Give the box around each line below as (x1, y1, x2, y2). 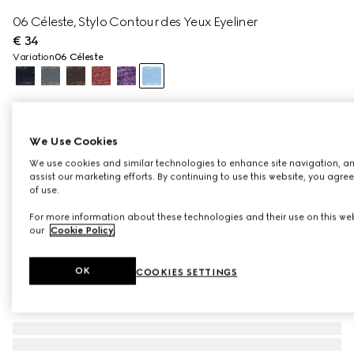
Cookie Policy (51, 224, 115, 236)
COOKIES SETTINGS (136, 266, 238, 278)
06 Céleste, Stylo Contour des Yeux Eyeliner (13, 14, 258, 29)
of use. (29, 184, 60, 196)
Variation (13, 51, 55, 62)
